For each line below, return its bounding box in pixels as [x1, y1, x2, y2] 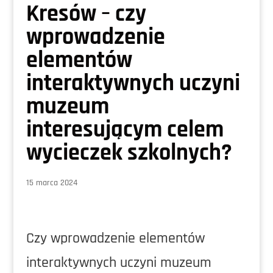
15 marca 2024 [26, 177, 77, 188]
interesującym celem [26, 115, 224, 144]
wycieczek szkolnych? [26, 138, 232, 168]
